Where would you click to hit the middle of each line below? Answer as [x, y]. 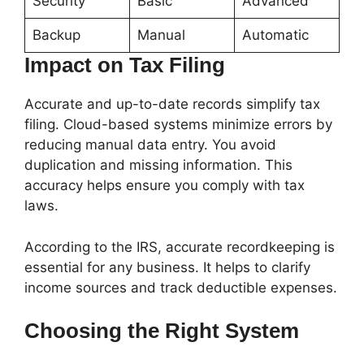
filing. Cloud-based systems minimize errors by [178, 124]
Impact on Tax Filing [125, 65]
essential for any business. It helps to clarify [167, 267]
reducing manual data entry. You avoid [150, 145]
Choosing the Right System [162, 331]
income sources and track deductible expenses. [181, 287]
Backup [56, 35]
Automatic [275, 35]
